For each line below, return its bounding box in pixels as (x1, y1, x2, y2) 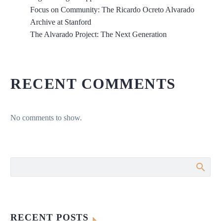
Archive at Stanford (30, 17, 91, 26)
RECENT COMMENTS (10, 75, 176, 92)
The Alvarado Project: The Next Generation (30, 30, 167, 38)
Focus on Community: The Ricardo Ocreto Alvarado (30, 5, 194, 14)
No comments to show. (10, 113, 82, 122)
